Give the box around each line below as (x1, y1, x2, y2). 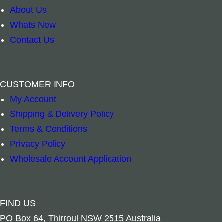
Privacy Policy (10, 139, 65, 149)
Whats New (10, 20, 55, 30)
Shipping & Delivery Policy (10, 109, 114, 119)
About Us (10, 5, 47, 15)
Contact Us (10, 35, 54, 45)
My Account (10, 94, 56, 104)
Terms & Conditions (10, 124, 87, 134)
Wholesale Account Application (10, 154, 131, 164)
